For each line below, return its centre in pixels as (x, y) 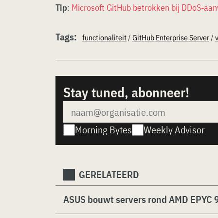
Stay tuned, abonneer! (126, 92)
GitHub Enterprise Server (171, 37)
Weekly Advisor (174, 130)
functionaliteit (104, 37)
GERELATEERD (109, 174)
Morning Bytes (103, 130)
